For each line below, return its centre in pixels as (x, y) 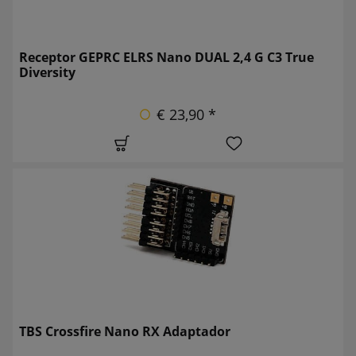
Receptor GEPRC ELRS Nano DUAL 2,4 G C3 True (166, 57)
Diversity (47, 72)
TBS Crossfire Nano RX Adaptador (125, 331)
